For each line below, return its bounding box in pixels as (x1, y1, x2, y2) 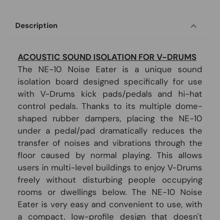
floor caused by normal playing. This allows (18, 149, 203, 161)
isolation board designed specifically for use (18, 76, 203, 87)
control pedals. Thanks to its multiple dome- (18, 100, 203, 111)
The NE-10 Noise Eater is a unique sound (18, 63, 203, 75)
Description (15, 20, 58, 30)
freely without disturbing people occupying (18, 174, 203, 185)
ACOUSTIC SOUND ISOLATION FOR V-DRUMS (18, 51, 197, 62)
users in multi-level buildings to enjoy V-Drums (18, 162, 203, 173)
